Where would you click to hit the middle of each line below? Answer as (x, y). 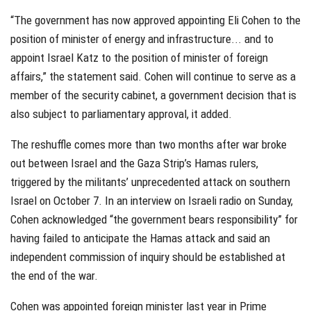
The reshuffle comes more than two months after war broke (149, 144)
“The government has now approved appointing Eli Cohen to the (155, 20)
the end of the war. (54, 275)
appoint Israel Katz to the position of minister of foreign (139, 57)
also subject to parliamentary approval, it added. (121, 114)
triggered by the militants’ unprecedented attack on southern (150, 182)
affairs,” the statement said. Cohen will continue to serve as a (153, 76)
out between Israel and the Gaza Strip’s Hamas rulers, (134, 163)
